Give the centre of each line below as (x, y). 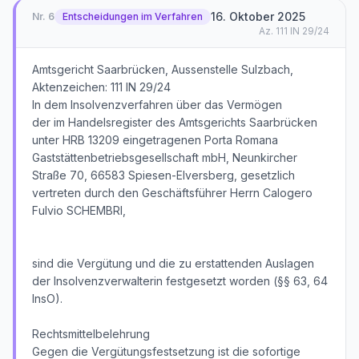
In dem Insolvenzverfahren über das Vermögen (157, 105)
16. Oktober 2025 (258, 16)
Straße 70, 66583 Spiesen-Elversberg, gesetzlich (163, 175)
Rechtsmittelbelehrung (91, 334)
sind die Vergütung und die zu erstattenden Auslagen (173, 263)
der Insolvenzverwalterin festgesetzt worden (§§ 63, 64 (180, 281)
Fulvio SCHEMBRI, (79, 210)
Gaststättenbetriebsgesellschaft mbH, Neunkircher (165, 157)
